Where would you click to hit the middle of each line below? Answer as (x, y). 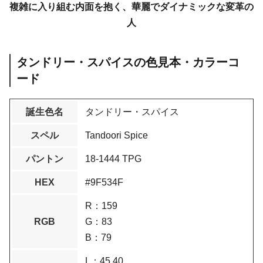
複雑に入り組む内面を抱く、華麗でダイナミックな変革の (131, 6)
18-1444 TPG (113, 159)
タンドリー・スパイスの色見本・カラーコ (128, 62)
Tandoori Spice (117, 135)
